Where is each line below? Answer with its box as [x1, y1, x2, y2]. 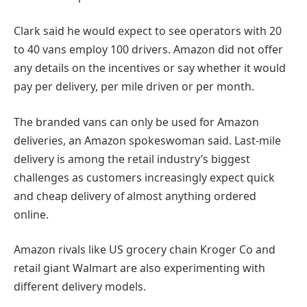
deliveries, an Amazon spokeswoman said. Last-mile [14, 132, 281, 148]
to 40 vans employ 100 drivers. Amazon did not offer [14, 42, 283, 58]
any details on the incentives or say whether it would [14, 60, 286, 76]
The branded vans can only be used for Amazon [14, 114, 259, 130]
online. [14, 206, 49, 222]
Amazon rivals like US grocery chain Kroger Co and [14, 242, 275, 258]
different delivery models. [14, 279, 146, 295]
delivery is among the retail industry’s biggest [14, 151, 250, 167]
